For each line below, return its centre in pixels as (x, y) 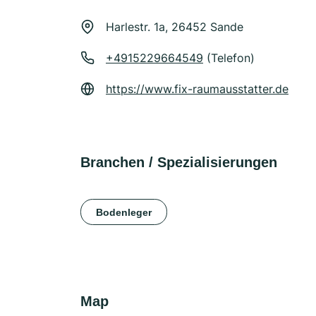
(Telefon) (229, 58)
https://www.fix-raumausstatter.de (197, 89)
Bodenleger (124, 212)
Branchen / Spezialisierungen (179, 162)
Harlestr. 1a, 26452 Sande (175, 27)
